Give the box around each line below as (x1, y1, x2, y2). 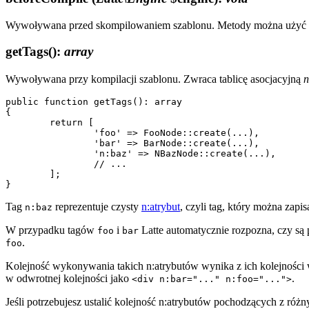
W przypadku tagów (6, 224, 97, 236)
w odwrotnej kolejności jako (6, 272, 132, 284)
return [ (6, 117, 50, 128)
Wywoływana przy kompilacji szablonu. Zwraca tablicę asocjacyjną (6, 73, 303, 85)
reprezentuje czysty (52, 201, 141, 212)
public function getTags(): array (6, 97, 182, 107)
